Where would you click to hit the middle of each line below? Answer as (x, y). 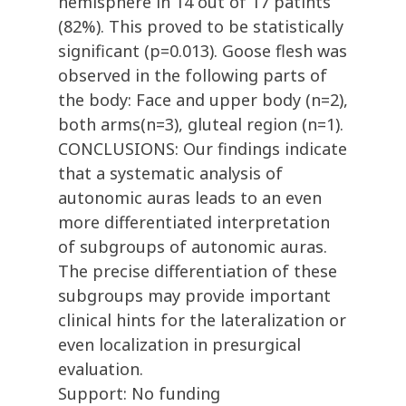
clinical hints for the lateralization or (202, 320)
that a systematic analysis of (170, 174)
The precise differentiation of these (198, 271)
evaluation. (101, 369)
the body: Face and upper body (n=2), (203, 100)
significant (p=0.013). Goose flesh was (203, 51)
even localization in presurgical (179, 345)
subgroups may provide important (194, 296)
